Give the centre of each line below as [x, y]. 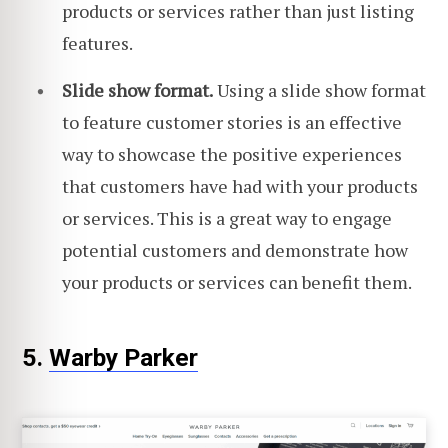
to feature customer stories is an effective [232, 121]
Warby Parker [123, 358]
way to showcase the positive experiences [232, 153]
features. [97, 43]
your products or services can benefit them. [237, 281]
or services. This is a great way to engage [227, 217]
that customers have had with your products [240, 185]
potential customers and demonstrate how [235, 249]
